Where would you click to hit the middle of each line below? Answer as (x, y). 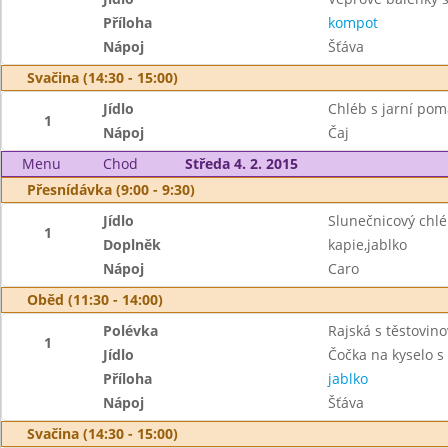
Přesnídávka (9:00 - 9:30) (111, 189)
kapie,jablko (367, 244)
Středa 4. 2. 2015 (241, 163)
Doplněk (132, 244)
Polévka (131, 330)
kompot (352, 22)
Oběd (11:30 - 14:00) (95, 299)
